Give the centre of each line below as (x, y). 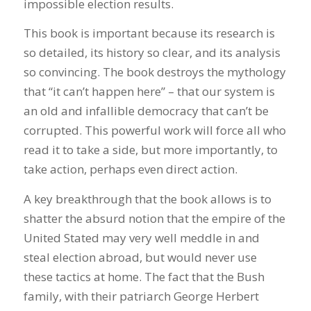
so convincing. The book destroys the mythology (154, 72)
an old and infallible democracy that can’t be (146, 111)
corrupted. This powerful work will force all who (154, 131)
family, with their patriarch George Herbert (141, 296)
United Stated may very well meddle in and (141, 237)
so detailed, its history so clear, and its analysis (152, 53)
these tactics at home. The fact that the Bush (144, 276)
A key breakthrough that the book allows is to (147, 199)
